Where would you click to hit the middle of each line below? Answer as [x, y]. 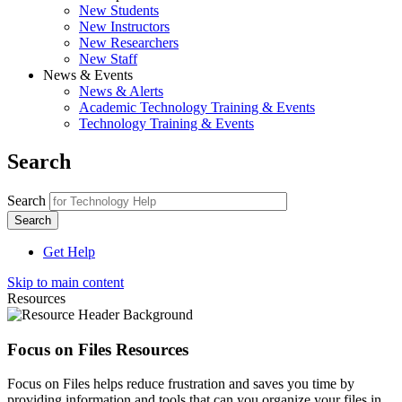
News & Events [88, 75]
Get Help [69, 251]
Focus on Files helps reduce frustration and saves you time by [181, 384]
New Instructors [124, 26]
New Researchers [129, 43]
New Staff [108, 59]
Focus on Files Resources [98, 349]
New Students [119, 10]
